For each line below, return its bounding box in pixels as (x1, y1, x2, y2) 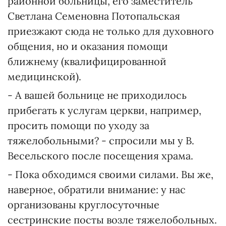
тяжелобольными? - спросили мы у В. (8, 134, 194, 147)
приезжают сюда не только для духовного (8, 25, 214, 37)
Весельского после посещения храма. (8, 149, 193, 162)
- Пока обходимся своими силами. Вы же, (8, 168, 213, 181)
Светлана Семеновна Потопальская (8, 10, 180, 22)
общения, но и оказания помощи (8, 40, 168, 52)
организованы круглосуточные (8, 198, 159, 211)
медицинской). (8, 70, 81, 83)
